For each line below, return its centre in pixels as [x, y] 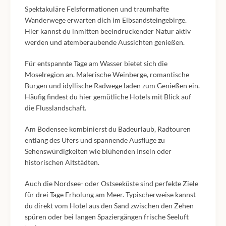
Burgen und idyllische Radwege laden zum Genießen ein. [112, 86]
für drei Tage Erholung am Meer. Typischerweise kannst [110, 194]
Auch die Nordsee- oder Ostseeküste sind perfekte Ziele [111, 183]
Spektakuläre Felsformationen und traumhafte [97, 9]
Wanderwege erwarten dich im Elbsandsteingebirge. [106, 20]
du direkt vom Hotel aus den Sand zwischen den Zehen [109, 206]
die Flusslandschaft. [55, 108]
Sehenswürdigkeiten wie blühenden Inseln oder [98, 151]
